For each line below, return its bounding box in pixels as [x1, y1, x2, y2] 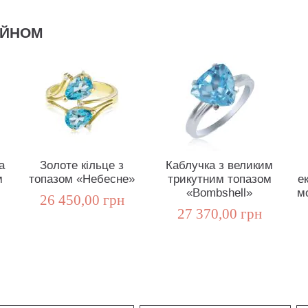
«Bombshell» [186, 186, 252, 201]
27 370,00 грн [177, 206, 262, 223]
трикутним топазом [167, 172, 272, 187]
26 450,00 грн [39, 192, 124, 209]
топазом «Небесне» [29, 172, 135, 187]
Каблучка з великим [166, 158, 273, 173]
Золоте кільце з [40, 158, 124, 173]
